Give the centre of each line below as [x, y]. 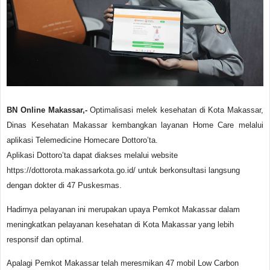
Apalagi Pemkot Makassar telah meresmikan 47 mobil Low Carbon [123, 263]
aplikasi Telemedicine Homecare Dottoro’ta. [82, 140]
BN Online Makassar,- [47, 110]
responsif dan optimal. [45, 239]
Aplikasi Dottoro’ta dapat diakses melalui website [92, 155]
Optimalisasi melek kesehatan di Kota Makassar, [175, 110]
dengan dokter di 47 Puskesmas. [64, 186]
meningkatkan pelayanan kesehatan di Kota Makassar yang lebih [120, 224]
